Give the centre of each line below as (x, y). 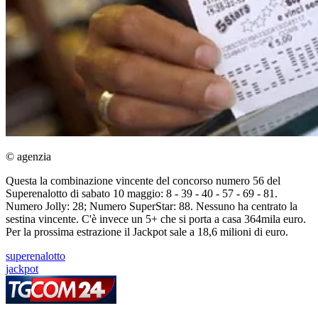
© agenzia (28, 157)
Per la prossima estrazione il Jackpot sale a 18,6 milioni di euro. (147, 232)
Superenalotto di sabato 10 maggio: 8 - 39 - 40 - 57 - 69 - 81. (142, 194)
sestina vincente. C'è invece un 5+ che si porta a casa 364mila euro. (156, 219)
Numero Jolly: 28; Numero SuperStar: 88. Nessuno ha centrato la (152, 207)
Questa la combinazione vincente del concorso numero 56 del (143, 181)
